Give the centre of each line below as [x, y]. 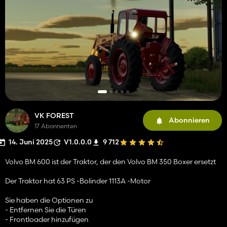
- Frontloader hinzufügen [47, 219]
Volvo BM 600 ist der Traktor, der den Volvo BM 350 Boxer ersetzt [110, 161]
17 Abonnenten [56, 126]
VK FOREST [54, 115]
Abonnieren [189, 120]
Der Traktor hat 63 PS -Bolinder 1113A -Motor [78, 181]
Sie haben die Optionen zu [49, 200]
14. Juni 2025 [31, 142]
